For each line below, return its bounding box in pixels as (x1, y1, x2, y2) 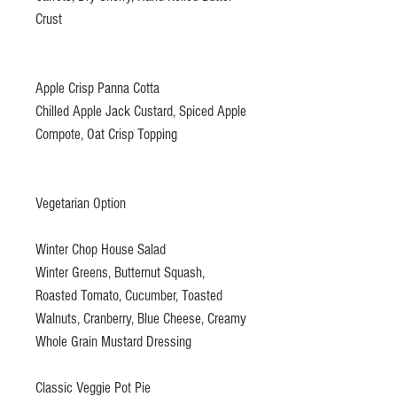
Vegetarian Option (35, 194, 126, 212)
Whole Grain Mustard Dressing (35, 332, 191, 350)
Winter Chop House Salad (35, 240, 166, 258)
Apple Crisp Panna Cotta (35, 79, 160, 97)
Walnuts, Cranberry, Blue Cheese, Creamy (35, 309, 246, 327)
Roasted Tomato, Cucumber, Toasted (35, 286, 222, 304)
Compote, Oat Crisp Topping (35, 125, 177, 143)
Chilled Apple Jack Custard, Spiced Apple (35, 102, 246, 120)
